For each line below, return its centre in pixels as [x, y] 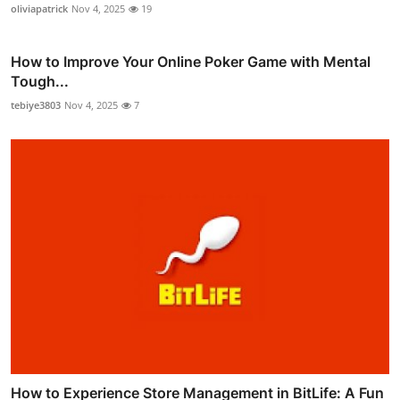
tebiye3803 [36, 105]
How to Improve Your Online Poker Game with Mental [191, 62]
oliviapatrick [39, 9]
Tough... [40, 82]
